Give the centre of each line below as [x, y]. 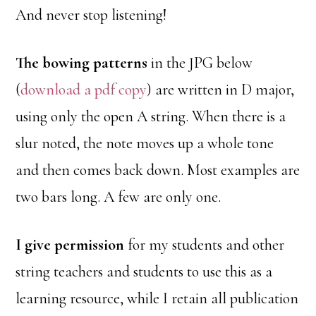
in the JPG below [200, 63]
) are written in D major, [221, 90]
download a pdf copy [84, 90]
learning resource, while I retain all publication [157, 298]
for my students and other [205, 245]
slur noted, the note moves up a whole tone [145, 143]
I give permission [70, 245]
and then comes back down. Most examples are [158, 170]
